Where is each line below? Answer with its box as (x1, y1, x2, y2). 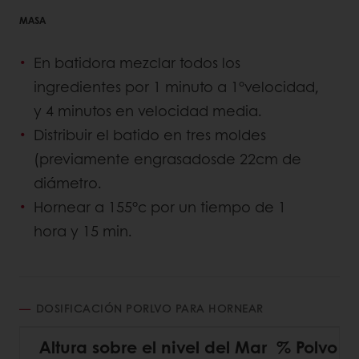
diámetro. (34, 172, 102, 194)
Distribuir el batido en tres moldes (34, 124, 266, 146)
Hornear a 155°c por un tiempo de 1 (34, 196, 286, 218)
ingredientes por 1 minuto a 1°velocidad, (34, 76, 319, 98)
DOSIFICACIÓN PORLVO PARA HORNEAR (35, 300, 264, 317)
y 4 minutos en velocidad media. (34, 100, 262, 122)
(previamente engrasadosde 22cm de (34, 148, 301, 170)
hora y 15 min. (34, 220, 132, 242)
